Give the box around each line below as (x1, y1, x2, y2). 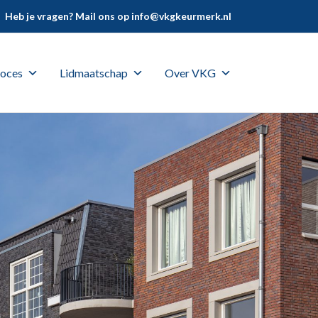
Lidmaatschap (60, 65, 128, 79)
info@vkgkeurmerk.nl (131, 10, 231, 22)
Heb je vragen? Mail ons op (5, 10, 131, 22)
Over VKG (165, 65, 216, 79)
